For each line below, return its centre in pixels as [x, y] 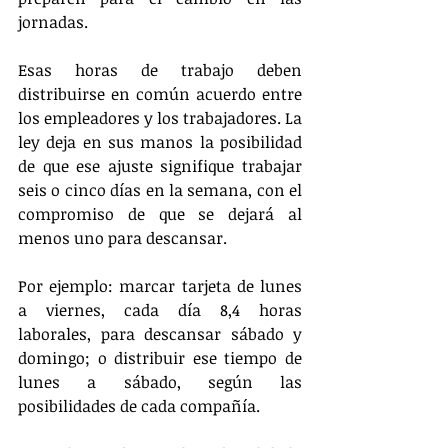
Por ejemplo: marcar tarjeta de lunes [160, 285]
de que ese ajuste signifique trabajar [160, 165]
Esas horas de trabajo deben [160, 69]
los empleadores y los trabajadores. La [160, 117]
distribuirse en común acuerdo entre [160, 93]
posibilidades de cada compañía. [139, 405]
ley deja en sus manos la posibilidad [160, 141]
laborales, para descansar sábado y [160, 333]
